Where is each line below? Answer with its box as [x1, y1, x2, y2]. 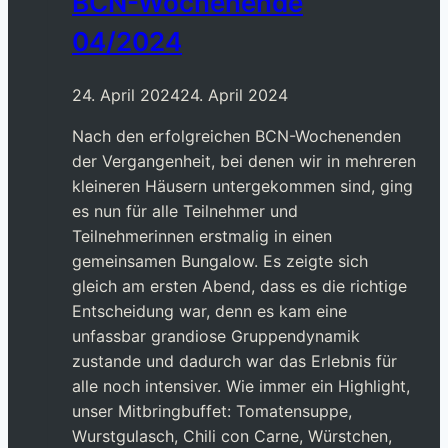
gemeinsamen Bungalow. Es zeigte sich [72, 250, 368, 271]
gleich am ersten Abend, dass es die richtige [72, 275, 407, 296]
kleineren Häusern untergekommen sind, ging [72, 175, 413, 196]
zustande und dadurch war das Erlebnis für [72, 350, 397, 371]
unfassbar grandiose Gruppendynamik [72, 325, 360, 346]
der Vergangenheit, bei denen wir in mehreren [72, 150, 416, 171]
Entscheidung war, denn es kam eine [72, 300, 347, 321]
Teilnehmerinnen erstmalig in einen [72, 225, 332, 246]
